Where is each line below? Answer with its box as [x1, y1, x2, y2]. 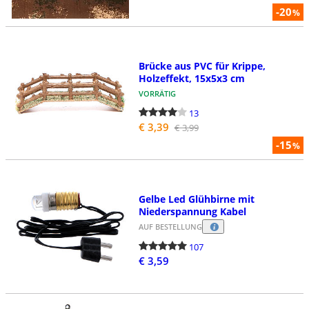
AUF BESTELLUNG [138, 221, 202, 232]
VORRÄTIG [138, 88, 176, 99]
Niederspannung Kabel [138, 204, 246, 218]
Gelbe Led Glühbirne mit [138, 192, 255, 206]
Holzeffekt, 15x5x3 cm [138, 71, 245, 85]
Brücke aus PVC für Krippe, [138, 59, 266, 72]
